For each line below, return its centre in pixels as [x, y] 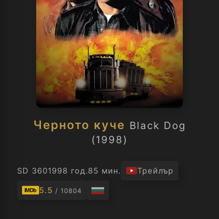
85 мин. [105, 171]
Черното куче [79, 125]
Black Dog [158, 125]
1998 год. [68, 171]
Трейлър [155, 171]
